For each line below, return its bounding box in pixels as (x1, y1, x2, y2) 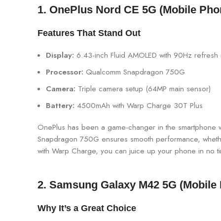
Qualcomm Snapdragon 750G (83, 67, 185, 78)
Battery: (46, 100, 74, 111)
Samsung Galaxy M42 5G (49, 179, 177, 191)
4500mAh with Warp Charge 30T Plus (74, 100, 203, 111)
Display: (46, 50, 74, 61)
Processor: (46, 67, 83, 78)
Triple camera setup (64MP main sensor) (75, 83, 211, 95)
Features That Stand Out (37, 28, 141, 38)
